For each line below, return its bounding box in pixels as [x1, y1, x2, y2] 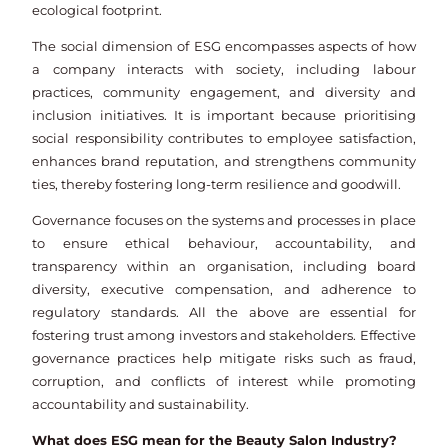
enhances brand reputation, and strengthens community [32, 154, 416, 170]
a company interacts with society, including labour [32, 62, 416, 78]
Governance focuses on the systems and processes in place [32, 213, 416, 228]
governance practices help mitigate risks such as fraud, [32, 351, 416, 366]
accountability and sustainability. [32, 397, 250, 412]
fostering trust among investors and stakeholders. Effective [32, 328, 416, 343]
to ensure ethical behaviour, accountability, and [32, 236, 416, 251]
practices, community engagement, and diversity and [32, 85, 416, 101]
